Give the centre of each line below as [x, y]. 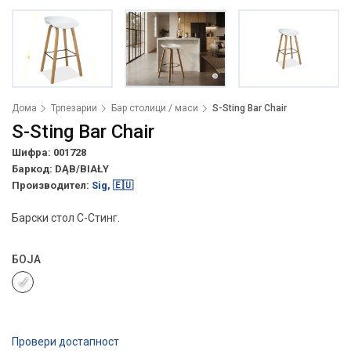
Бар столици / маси [155, 108]
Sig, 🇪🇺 [112, 185]
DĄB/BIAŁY [82, 169]
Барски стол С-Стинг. [66, 218]
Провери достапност [65, 342]
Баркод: [33, 169]
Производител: [52, 185]
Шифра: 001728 [49, 152]
